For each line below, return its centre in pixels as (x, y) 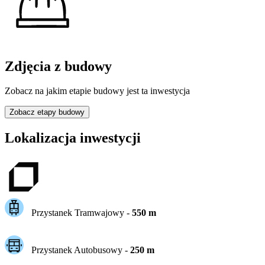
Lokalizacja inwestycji (73, 138)
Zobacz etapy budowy (47, 112)
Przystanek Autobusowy (77, 250)
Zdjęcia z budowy (58, 66)
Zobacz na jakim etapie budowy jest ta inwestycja (97, 91)
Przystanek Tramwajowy (77, 213)
